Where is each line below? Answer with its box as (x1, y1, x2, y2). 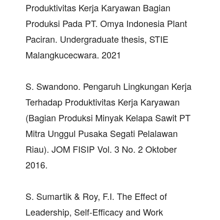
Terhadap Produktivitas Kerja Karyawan (26, 95, 180, 108)
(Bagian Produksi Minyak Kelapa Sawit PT (26, 110, 191, 124)
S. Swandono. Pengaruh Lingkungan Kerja (26, 79, 192, 92)
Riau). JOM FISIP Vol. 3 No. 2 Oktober (26, 142, 177, 155)
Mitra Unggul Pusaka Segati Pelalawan (26, 126, 178, 139)
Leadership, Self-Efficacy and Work (26, 205, 163, 218)
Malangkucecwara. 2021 (26, 48, 121, 61)
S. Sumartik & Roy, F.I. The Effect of (26, 189, 167, 202)
